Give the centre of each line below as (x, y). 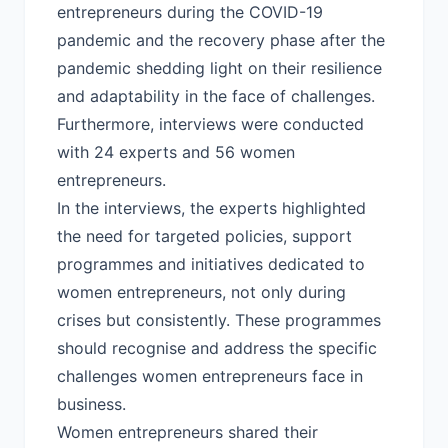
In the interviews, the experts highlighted (211, 208)
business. (91, 404)
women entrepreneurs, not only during (201, 292)
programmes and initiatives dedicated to (211, 264)
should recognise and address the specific (217, 348)
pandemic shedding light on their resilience (219, 68)
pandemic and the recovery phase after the (221, 40)
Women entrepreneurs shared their (187, 432)
